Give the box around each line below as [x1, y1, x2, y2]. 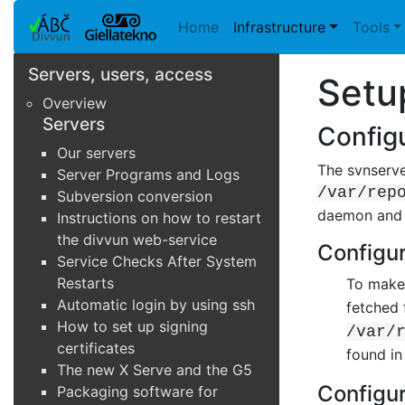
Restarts [57, 273, 114, 292]
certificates [57, 338, 135, 357]
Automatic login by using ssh [57, 295, 255, 314]
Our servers [57, 143, 136, 162]
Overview [42, 93, 107, 112]
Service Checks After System [57, 251, 257, 270]
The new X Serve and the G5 [57, 360, 252, 379]
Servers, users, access [28, 62, 212, 85]
